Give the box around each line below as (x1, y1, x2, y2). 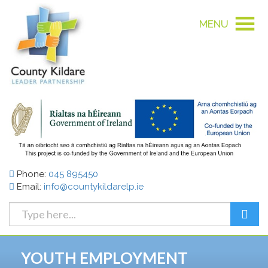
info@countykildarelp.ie (44, 181, 144, 192)
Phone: (14, 168, 48, 179)
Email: (14, 181, 44, 192)
